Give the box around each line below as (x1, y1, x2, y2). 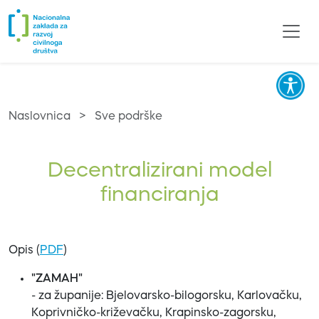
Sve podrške (95, 111, 162, 123)
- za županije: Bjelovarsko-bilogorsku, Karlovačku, (31, 291, 302, 303)
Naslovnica (9, 111, 70, 123)
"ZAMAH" (31, 273, 83, 286)
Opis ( (9, 245, 40, 257)
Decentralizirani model (47, 161, 272, 182)
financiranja (100, 185, 219, 206)
